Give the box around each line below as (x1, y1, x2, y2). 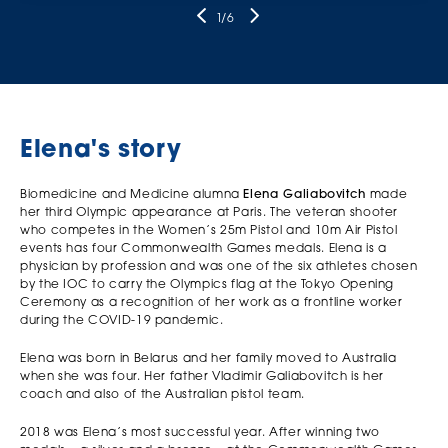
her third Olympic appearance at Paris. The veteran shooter (20, 206, 399, 219)
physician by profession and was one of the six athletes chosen (20, 260, 418, 273)
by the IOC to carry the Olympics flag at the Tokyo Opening (20, 278, 395, 291)
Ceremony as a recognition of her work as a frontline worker (20, 296, 403, 309)
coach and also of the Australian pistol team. (20, 388, 305, 401)
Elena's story (20, 138, 182, 163)
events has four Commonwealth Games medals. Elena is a (20, 242, 387, 255)
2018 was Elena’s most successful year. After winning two (20, 426, 380, 439)
